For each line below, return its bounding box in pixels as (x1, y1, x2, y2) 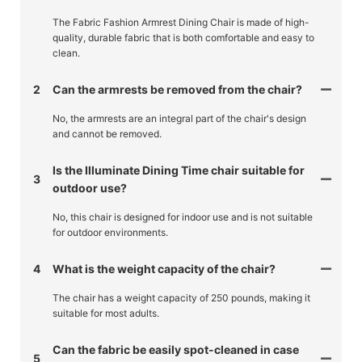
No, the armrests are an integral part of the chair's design (53, 112, 306, 124)
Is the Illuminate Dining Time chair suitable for (53, 162, 305, 177)
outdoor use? (53, 180, 127, 195)
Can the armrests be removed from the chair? (53, 82, 302, 96)
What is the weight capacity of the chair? (53, 261, 276, 276)
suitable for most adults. (53, 306, 159, 319)
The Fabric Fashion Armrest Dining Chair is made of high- (53, 15, 309, 28)
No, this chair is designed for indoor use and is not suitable (53, 210, 313, 223)
